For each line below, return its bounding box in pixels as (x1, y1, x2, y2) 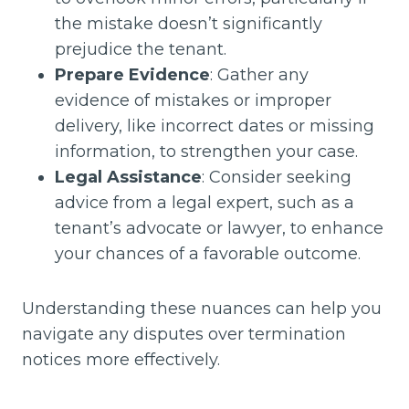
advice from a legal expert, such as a (55, 192, 354, 213)
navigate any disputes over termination (22, 323, 346, 344)
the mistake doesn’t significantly (55, 13, 322, 34)
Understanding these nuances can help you (22, 298, 382, 319)
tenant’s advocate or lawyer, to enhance (55, 217, 383, 238)
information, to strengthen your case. (55, 141, 358, 162)
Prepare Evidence (55, 64, 210, 85)
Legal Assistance (55, 166, 202, 187)
